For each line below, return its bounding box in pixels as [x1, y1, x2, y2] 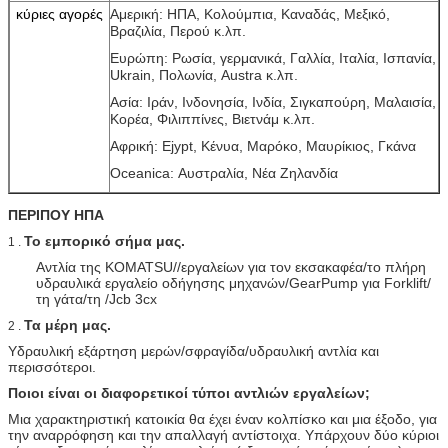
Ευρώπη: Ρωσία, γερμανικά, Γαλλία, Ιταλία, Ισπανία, [110, 49, 436, 66]
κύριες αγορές [16, 5, 103, 22]
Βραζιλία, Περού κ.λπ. [110, 22, 246, 39]
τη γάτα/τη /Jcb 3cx [36, 290, 157, 307]
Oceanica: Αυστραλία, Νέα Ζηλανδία [110, 164, 338, 181]
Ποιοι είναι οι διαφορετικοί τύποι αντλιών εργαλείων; [8, 384, 370, 401]
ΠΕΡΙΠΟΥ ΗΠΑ [8, 206, 104, 223]
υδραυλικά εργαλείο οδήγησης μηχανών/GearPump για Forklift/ [36, 274, 431, 291]
